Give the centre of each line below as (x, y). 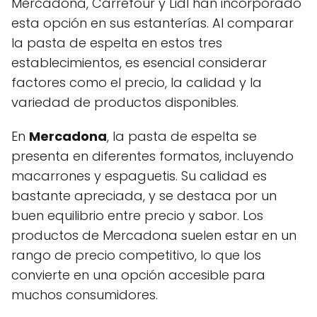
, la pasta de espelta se (182, 136)
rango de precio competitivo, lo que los (136, 255)
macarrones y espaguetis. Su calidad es (139, 175)
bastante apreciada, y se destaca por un (144, 195)
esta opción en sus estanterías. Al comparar (152, 23)
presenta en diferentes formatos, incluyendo (152, 156)
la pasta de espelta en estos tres (117, 42)
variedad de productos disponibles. (125, 102)
